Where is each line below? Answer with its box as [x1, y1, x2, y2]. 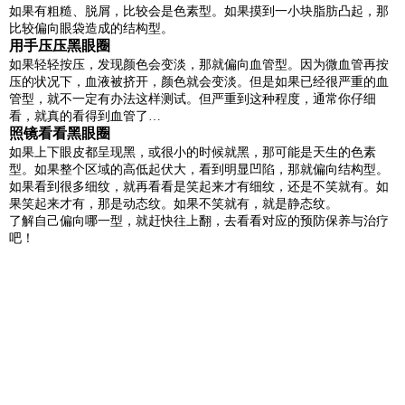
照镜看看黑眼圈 [9, 126, 110, 142]
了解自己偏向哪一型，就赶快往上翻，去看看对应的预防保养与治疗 [9, 214, 389, 229]
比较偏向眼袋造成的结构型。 [9, 22, 174, 36]
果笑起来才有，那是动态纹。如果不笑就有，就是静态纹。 [9, 197, 338, 212]
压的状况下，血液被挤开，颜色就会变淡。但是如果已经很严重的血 [9, 75, 389, 89]
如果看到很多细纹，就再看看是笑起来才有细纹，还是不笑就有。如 [9, 180, 389, 194]
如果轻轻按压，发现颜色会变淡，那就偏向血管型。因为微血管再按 [9, 58, 389, 72]
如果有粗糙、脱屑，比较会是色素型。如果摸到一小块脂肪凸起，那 [9, 5, 389, 19]
